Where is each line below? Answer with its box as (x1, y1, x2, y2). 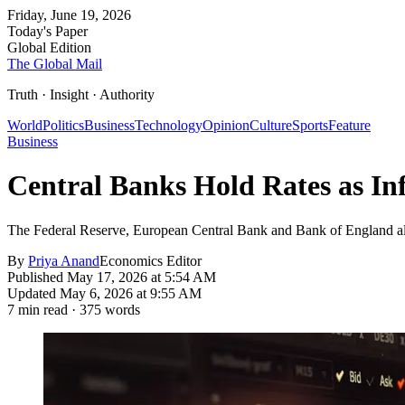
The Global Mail (7, 56, 102, 71)
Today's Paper (7, 24, 88, 39)
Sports (292, 118, 328, 133)
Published (7, 268, 67, 285)
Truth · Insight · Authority (7, 87, 155, 102)
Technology (135, 118, 202, 133)
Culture (250, 118, 292, 133)
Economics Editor (99, 252, 202, 268)
